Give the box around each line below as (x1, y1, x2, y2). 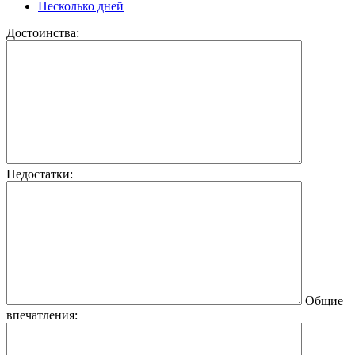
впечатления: (6, 307, 78, 322)
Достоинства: (6, 25, 79, 40)
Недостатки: (6, 166, 73, 181)
